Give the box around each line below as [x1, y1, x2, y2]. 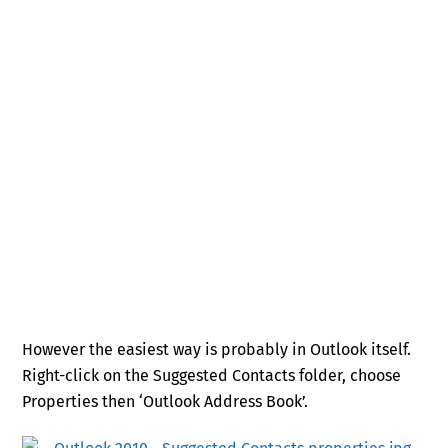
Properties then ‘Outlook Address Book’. [22, 392, 309, 412]
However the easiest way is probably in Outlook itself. [22, 340, 416, 360]
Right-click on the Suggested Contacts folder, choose [22, 366, 402, 386]
